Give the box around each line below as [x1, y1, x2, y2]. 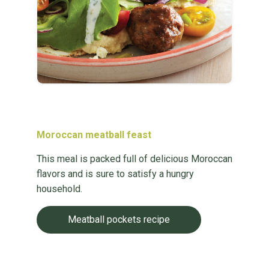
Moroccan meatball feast [36, 129, 151, 141]
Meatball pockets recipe [67, 214, 170, 225]
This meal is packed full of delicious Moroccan [36, 153, 232, 165]
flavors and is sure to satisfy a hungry [36, 168, 194, 180]
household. [36, 183, 82, 195]
